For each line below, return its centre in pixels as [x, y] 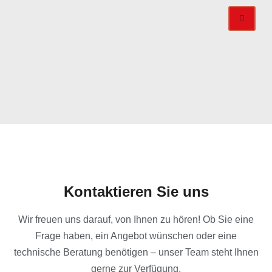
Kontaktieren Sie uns [136, 192]
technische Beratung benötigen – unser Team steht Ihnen [136, 253]
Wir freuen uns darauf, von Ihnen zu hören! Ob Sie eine [136, 220]
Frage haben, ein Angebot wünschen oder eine [136, 236]
